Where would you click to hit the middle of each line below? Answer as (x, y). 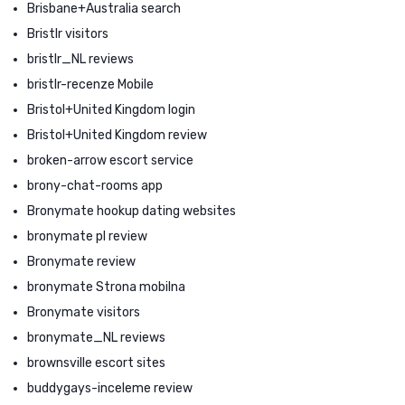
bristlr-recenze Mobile (90, 84)
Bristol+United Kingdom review (117, 135)
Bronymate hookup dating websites (132, 211)
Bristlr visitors (68, 33)
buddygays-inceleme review (110, 388)
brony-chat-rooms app (95, 185)
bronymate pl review (87, 236)
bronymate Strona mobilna (106, 287)
